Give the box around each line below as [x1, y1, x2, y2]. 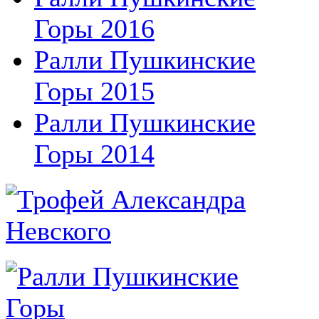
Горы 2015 [34, 75, 155, 106]
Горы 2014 [34, 138, 155, 169]
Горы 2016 [34, 13, 155, 43]
